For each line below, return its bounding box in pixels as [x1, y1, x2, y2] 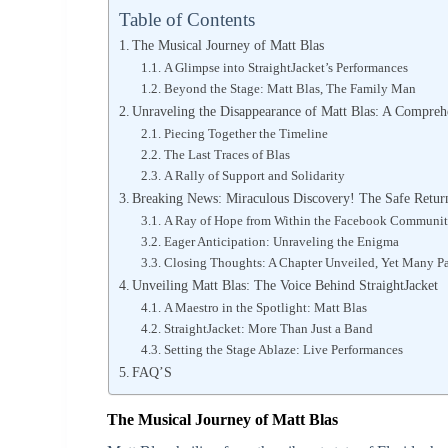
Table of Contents [118, 8, 255, 30]
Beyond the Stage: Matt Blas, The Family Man [163, 80, 416, 96]
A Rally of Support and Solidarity [163, 167, 345, 183]
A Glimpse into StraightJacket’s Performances [163, 59, 408, 75]
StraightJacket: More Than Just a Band [163, 320, 373, 336]
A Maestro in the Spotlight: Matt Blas [163, 299, 367, 315]
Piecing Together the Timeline [163, 125, 328, 141]
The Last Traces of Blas [163, 146, 290, 162]
